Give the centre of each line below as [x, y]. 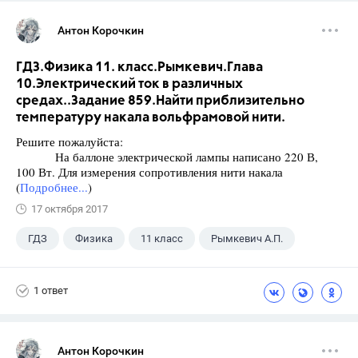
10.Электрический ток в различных [129, 84]
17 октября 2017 [70, 209]
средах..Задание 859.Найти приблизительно [160, 101]
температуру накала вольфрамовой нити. [151, 117]
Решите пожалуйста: [70, 141]
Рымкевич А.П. [247, 238]
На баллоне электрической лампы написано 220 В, [167, 156]
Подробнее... [54, 187]
